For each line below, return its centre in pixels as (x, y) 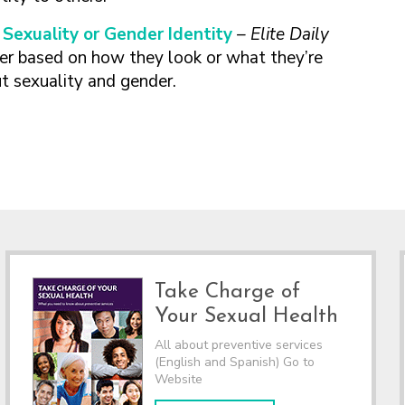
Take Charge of (227, 292)
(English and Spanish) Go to (234, 362)
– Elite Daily (283, 34)
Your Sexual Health (246, 316)
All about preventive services (238, 344)
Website (178, 379)
